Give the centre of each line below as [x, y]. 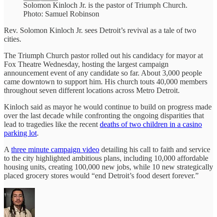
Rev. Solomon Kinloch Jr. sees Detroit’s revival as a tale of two [100, 30]
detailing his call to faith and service [155, 149]
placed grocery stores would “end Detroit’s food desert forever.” [101, 175]
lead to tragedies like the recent [52, 124]
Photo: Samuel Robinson [61, 14]
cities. [13, 39]
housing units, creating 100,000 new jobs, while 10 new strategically [108, 167]
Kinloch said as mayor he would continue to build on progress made [108, 107]
